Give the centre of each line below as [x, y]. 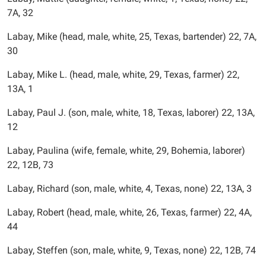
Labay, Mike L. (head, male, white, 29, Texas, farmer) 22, [123, 75]
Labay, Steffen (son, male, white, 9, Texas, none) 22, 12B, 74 [132, 250]
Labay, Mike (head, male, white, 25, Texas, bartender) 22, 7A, [132, 37]
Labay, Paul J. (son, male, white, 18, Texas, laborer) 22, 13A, [131, 113]
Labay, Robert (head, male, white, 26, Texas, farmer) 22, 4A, [129, 212]
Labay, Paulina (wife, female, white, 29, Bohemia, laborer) [126, 151]
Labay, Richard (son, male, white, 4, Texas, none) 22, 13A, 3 [129, 189]
